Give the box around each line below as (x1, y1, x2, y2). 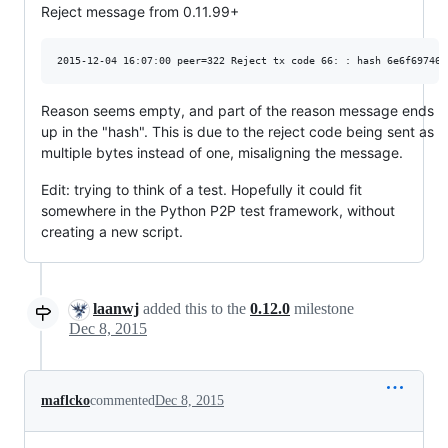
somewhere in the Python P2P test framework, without (41, 202, 395, 219)
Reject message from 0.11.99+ (41, 3, 239, 20)
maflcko (41, 393, 90, 409)
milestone (290, 300, 354, 317)
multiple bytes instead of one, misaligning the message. (41, 144, 403, 161)
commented (90, 393, 155, 409)
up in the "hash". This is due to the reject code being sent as (41, 123, 434, 140)
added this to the (139, 300, 250, 317)
